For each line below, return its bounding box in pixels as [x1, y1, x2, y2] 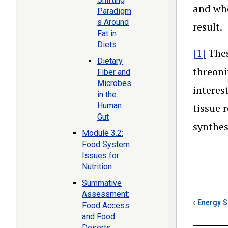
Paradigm [97, 6, 131, 16]
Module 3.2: [82, 128, 123, 138]
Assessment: [82, 189, 129, 199]
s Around [97, 17, 129, 27]
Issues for [82, 151, 119, 160]
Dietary [97, 56, 123, 66]
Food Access [82, 201, 129, 210]
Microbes [97, 78, 131, 88]
